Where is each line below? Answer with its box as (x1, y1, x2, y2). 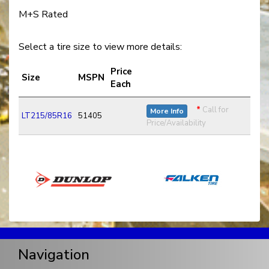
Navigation (18, 245, 89, 265)
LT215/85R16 (22, 110, 72, 122)
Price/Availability (147, 118, 206, 129)
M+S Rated (19, 8, 68, 22)
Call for (202, 104, 229, 116)
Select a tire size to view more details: (19, 40, 182, 54)
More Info (150, 106, 184, 116)
